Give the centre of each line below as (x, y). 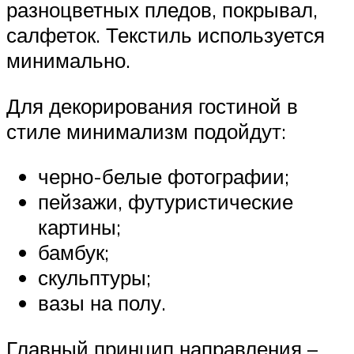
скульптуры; (94, 278)
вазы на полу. (102, 303)
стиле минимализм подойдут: (146, 131)
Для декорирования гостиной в (152, 105)
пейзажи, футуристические (166, 202)
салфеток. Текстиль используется (166, 34)
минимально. (68, 60)
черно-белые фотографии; (164, 177)
